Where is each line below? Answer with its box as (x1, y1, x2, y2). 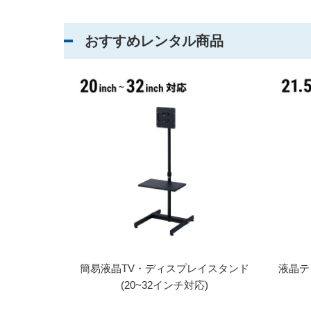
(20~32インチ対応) (121, 279, 208, 292)
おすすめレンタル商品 (85, 33, 224, 49)
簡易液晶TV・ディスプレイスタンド (80, 262, 249, 275)
